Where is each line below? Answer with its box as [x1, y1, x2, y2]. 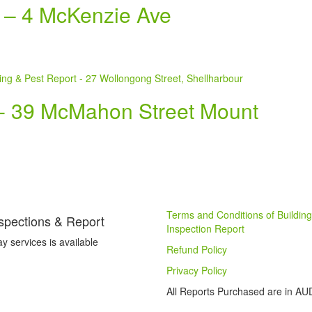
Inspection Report [166, 221, 244, 236]
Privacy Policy [166, 263, 227, 278]
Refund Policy [166, 242, 227, 257]
